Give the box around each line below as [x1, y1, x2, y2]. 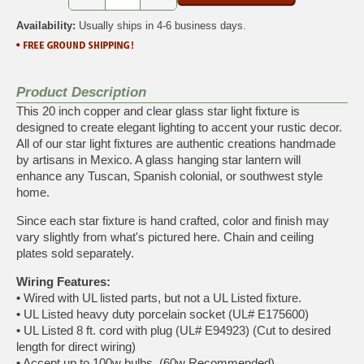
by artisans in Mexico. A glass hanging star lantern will [16, 152, 301, 167]
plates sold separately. [16, 245, 134, 260]
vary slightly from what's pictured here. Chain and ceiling [16, 229, 314, 244]
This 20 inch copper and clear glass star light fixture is [16, 103, 300, 118]
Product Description [16, 84, 146, 100]
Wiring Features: [16, 274, 110, 288]
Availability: [16, 19, 76, 32]
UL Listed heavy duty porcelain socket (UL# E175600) [20, 306, 309, 321]
